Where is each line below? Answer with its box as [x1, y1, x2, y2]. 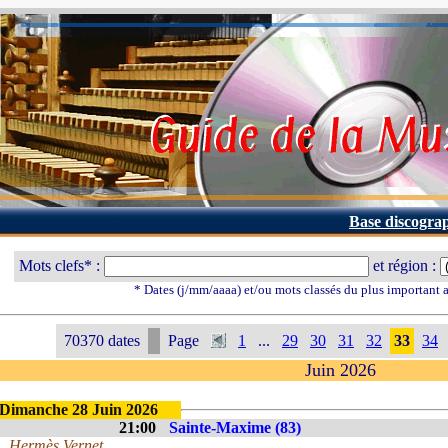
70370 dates [64, 332, 140, 349]
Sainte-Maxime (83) [169, 419, 301, 436]
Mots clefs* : [19, 257, 104, 274]
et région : [369, 257, 440, 274]
